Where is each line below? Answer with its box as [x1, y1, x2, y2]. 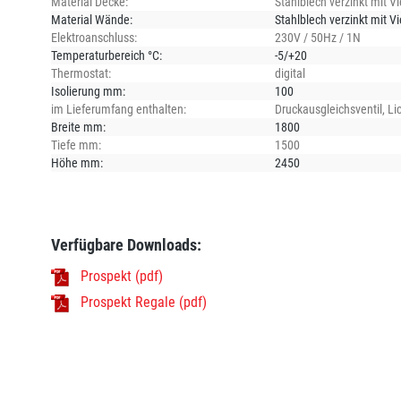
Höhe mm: [51, 155, 103, 170]
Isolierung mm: [51, 83, 125, 98]
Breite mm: [51, 119, 106, 134]
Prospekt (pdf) [81, 267, 163, 285]
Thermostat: [51, 65, 111, 81]
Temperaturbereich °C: [51, 47, 162, 63]
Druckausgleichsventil [275, 101, 382, 116]
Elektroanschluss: [51, 30, 137, 45]
